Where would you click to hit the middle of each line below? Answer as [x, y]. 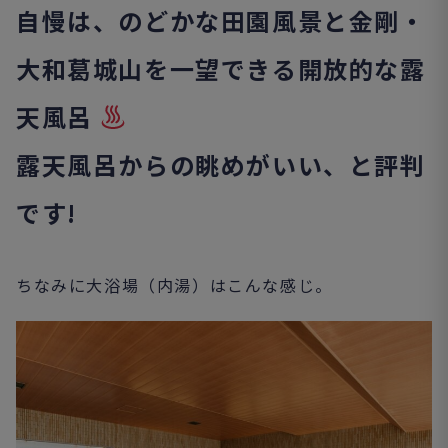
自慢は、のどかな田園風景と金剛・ [221, 20]
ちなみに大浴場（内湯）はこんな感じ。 [174, 284]
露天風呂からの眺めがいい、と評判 [221, 164]
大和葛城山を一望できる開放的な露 [221, 68]
